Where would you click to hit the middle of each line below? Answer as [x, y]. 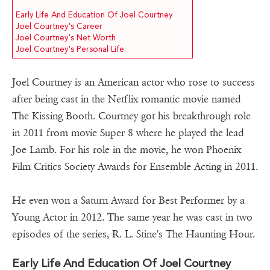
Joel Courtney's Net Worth [66, 38]
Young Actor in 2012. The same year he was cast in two [132, 218]
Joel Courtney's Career [59, 27]
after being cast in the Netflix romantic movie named [127, 99]
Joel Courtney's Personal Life [70, 49]
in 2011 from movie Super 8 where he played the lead [128, 133]
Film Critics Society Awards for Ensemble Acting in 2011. [135, 167]
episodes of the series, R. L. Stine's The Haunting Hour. [133, 234]
